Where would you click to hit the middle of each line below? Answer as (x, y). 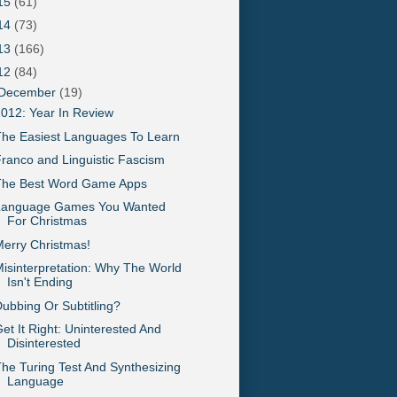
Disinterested (43, 343)
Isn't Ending (39, 282)
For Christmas (47, 221)
